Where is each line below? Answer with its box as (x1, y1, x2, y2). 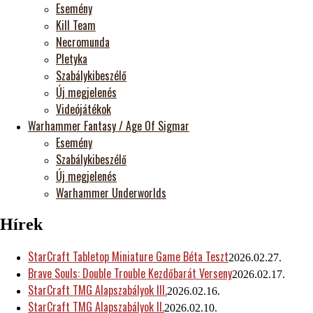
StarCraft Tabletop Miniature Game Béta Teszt (28, 248, 228, 265)
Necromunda (56, 34, 110, 51)
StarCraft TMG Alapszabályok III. (28, 282, 167, 299)
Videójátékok (56, 101, 111, 118)
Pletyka (56, 50, 87, 68)
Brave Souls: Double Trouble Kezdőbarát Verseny (28, 265, 232, 282)
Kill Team (56, 17, 96, 34)
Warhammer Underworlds (56, 184, 166, 202)
